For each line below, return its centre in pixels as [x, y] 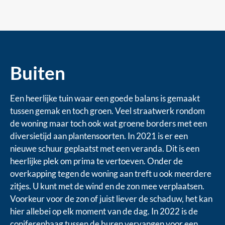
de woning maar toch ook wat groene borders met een [108, 123]
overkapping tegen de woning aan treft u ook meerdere [111, 173]
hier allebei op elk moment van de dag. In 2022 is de [104, 211]
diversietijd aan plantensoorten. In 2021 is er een [99, 136]
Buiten [38, 72]
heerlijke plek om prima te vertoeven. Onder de [96, 161]
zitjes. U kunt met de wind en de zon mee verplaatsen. [107, 186]
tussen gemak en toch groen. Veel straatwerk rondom [107, 110]
